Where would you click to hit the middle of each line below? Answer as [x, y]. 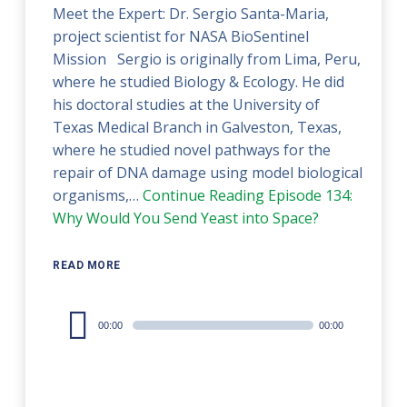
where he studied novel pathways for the [192, 149]
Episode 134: [309, 195]
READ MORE [87, 265]
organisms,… [98, 195]
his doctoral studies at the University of [187, 104]
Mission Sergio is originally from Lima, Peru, [207, 59]
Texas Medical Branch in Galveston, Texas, [198, 127]
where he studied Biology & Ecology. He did [199, 81]
